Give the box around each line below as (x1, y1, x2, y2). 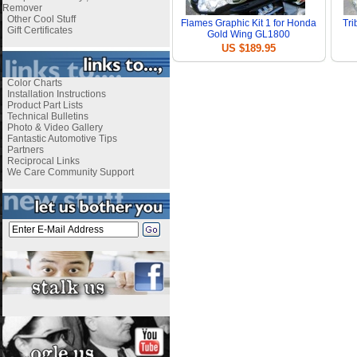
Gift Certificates (6, 25, 73, 36)
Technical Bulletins (6, 111, 88, 122)
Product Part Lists (6, 100, 83, 111)
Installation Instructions (6, 88, 106, 100)
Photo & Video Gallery (6, 122, 103, 133)
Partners (6, 144, 44, 155)
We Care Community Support (6, 167, 134, 178)
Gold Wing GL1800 (207, 29, 290, 40)
